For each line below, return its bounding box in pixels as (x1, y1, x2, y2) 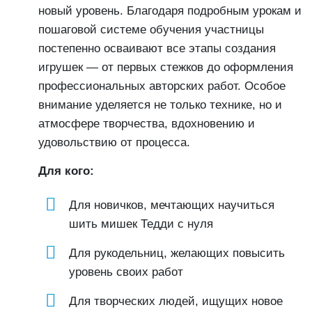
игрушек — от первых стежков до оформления (38, 61, 293, 74)
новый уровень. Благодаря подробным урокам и (38, 4, 302, 17)
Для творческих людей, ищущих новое (69, 295, 283, 308)
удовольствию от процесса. (38, 136, 190, 149)
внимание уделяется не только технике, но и (38, 98, 282, 111)
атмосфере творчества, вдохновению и (38, 117, 255, 130)
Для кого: (38, 164, 94, 178)
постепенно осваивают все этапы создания (38, 42, 276, 55)
